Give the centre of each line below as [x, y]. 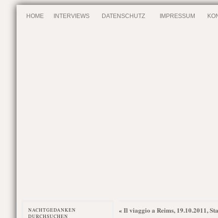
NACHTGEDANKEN [52, 210]
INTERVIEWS [71, 16]
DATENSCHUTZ [123, 16]
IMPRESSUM [177, 16]
